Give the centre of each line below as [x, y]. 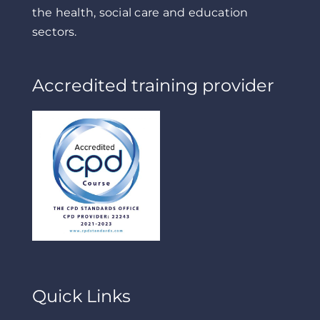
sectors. [54, 31]
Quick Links [81, 296]
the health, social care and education [140, 12]
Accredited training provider [153, 85]
